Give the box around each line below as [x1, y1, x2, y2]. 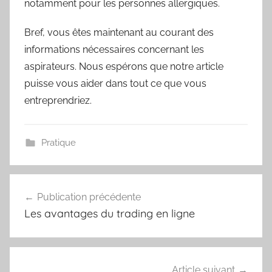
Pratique [41, 137, 76, 148]
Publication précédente [37, 191, 141, 203]
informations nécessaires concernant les [24, 43, 204, 55]
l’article [9, 219, 64, 238]
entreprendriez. [24, 94, 92, 106]
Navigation [9, 175, 91, 194]
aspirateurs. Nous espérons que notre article [24, 60, 223, 72]
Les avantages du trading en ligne [24, 206, 195, 220]
